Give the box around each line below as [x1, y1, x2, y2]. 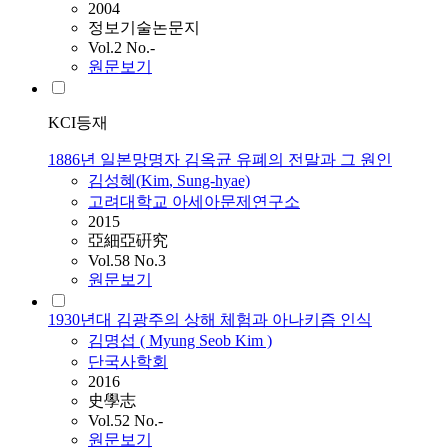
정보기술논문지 [88, 19, 200, 37]
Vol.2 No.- [88, 39, 155, 57]
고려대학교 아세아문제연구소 [88, 193, 300, 211]
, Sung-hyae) [169, 172, 250, 190]
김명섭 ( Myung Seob [88, 332, 235, 350]
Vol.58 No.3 [88, 252, 166, 270]
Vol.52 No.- [88, 412, 163, 430]
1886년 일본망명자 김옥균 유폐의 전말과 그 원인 [48, 151, 392, 169]
